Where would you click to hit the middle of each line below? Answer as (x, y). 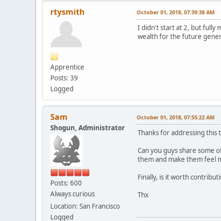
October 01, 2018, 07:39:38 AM (176, 12)
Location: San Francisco (85, 206)
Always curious (73, 194)
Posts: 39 (64, 78)
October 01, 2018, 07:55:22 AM (176, 117)
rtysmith (68, 12)
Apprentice (67, 67)
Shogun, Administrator (88, 128)
